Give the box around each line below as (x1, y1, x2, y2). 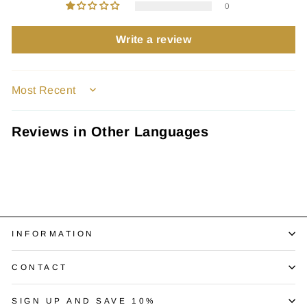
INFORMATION (12, 228, 95, 238)
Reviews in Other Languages (12, 124, 208, 140)
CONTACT (12, 262, 68, 271)
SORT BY (11, 90, 64, 99)
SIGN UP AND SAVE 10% (12, 295, 156, 305)
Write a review (115, 34, 192, 46)
